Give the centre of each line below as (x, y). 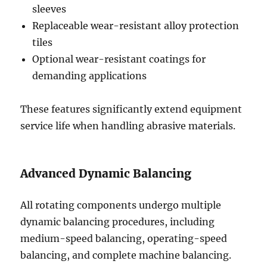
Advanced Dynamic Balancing (106, 173)
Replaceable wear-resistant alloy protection (136, 26)
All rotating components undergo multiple (121, 205)
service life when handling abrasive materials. (128, 126)
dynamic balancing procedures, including (118, 222)
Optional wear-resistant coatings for (119, 59)
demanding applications (90, 76)
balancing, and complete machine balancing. (126, 255)
